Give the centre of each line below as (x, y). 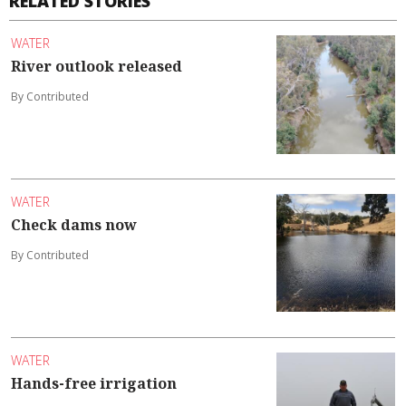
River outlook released (97, 67)
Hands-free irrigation (94, 384)
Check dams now (74, 225)
